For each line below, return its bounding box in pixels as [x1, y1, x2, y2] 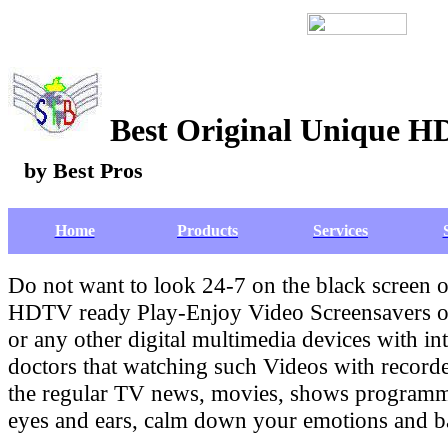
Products [177, 221, 238, 239]
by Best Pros [24, 158, 143, 184]
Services [313, 221, 368, 239]
